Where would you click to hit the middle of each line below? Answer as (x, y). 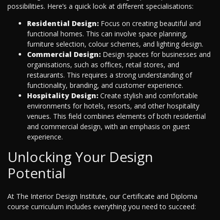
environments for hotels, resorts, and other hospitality (113, 106)
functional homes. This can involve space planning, (107, 34)
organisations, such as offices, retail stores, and (103, 65)
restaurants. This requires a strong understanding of (110, 75)
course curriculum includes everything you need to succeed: (102, 207)
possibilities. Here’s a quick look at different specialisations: (100, 6)
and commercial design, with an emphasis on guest (109, 127)
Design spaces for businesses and (156, 55)
